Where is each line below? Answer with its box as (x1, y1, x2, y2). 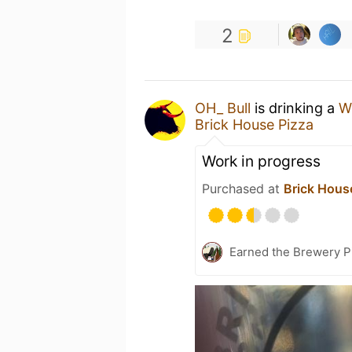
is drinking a (251, 99, 339, 116)
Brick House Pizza (195, 115, 313, 133)
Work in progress (202, 151, 321, 170)
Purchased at (202, 180, 284, 196)
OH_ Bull (195, 99, 251, 116)
